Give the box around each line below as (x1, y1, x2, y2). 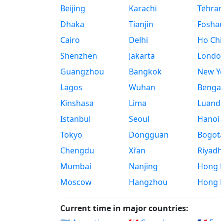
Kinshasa (60, 98, 94, 109)
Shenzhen (60, 50, 97, 62)
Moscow (60, 177, 92, 188)
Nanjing (128, 161, 158, 172)
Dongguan (128, 129, 169, 141)
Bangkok (128, 66, 162, 77)
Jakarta (128, 50, 155, 62)
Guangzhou (60, 66, 104, 77)
